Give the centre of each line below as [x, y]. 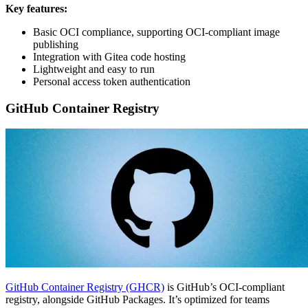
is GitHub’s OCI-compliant [224, 287]
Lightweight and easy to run [94, 69]
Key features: [36, 8]
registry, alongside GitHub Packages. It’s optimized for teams [137, 300]
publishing [56, 44]
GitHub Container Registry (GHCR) [85, 287]
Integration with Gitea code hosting [109, 56]
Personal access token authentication [112, 81]
